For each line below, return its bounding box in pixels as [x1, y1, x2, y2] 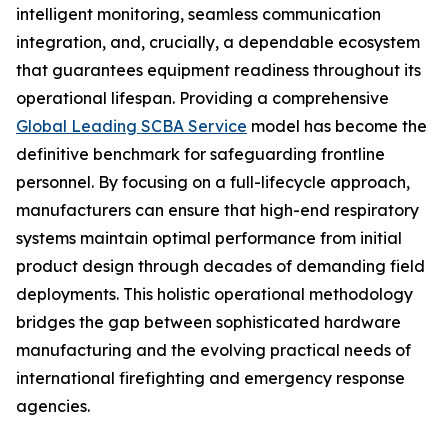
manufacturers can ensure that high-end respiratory [16, 200, 419, 220]
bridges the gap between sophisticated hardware [16, 312, 401, 332]
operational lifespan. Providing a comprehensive [16, 88, 389, 108]
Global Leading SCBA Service [16, 116, 247, 136]
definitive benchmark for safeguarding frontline [16, 144, 385, 164]
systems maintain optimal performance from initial [16, 228, 402, 248]
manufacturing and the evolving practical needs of [16, 340, 411, 360]
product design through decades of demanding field [16, 256, 425, 276]
